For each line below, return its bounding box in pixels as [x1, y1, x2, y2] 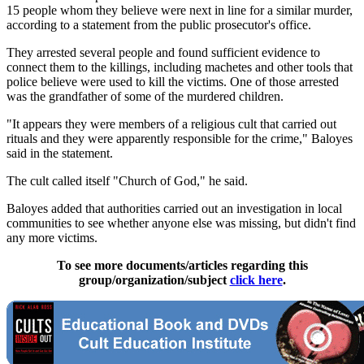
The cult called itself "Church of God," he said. [6, 174, 248, 188]
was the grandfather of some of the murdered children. [6, 89, 284, 104]
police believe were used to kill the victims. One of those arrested [6, 75, 339, 89]
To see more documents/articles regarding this [56, 258, 308, 273]
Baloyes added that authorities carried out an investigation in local [6, 201, 342, 216]
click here [229, 273, 283, 288]
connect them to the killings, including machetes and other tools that [6, 60, 353, 75]
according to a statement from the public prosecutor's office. [6, 18, 311, 32]
